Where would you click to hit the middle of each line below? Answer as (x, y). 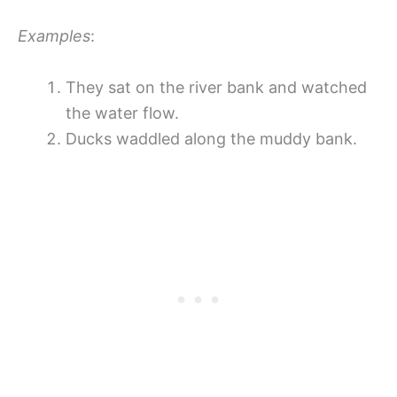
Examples (54, 36)
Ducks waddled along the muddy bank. (211, 138)
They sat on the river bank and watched (216, 87)
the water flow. (122, 113)
